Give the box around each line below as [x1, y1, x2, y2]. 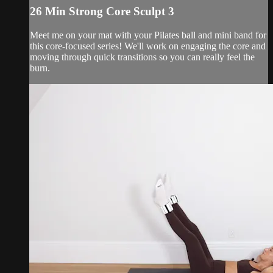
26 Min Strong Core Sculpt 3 [30, 4, 174, 18]
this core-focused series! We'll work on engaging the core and [30, 40, 266, 51]
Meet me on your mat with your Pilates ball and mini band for [30, 29, 266, 40]
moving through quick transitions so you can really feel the [30, 51, 255, 62]
